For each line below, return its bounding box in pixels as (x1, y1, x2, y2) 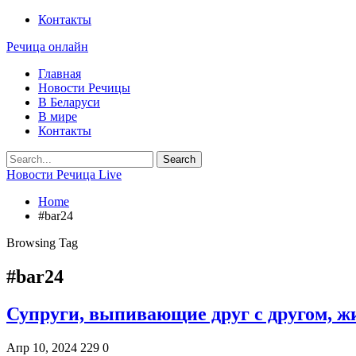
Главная (38, 67, 81, 80)
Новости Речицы (38, 81, 130, 95)
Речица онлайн (6, 40, 88, 53)
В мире (38, 110, 77, 123)
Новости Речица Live (6, 168, 122, 181)
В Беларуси (38, 95, 100, 109)
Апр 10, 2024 (6, 340, 77, 354)
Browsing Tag (6, 236, 78, 250)
